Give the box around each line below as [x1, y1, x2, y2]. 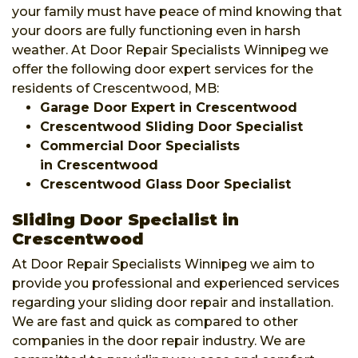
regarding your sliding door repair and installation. [12, 294, 333, 310]
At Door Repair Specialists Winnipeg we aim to [12, 256, 315, 272]
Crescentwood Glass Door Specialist [40, 176, 291, 192]
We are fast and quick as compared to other [12, 313, 298, 329]
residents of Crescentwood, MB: [12, 80, 219, 96]
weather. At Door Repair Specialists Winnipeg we [12, 42, 328, 58]
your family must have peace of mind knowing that [12, 3, 342, 19]
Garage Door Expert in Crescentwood [40, 99, 297, 115]
